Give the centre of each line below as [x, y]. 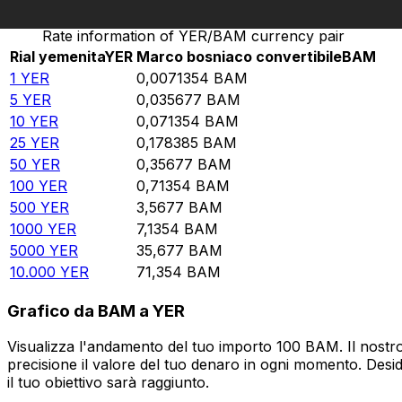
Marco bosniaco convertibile [239, 57]
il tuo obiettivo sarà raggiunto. [108, 383]
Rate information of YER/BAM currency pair [193, 36]
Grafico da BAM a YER [96, 310]
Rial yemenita [57, 57]
